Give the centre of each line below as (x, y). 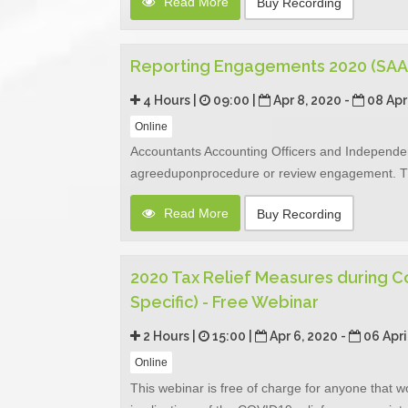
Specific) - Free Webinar (224, 302)
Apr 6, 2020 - (308, 337)
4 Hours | (170, 100)
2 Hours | (169, 337)
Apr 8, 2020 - (311, 100)
